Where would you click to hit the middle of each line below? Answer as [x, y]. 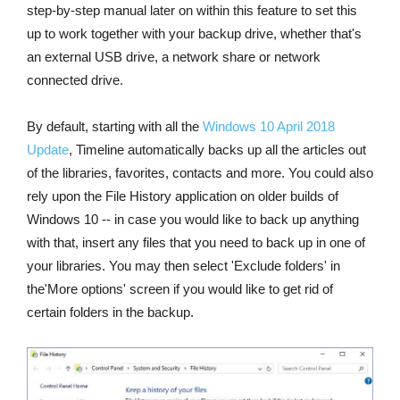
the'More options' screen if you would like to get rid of [180, 289]
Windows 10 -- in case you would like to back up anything [193, 220]
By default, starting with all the [115, 127]
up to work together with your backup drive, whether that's [194, 34]
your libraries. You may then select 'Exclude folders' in [183, 266]
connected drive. [75, 80]
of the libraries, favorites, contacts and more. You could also [200, 173]
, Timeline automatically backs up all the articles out [217, 150]
